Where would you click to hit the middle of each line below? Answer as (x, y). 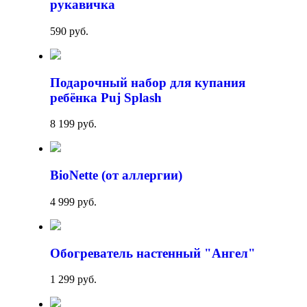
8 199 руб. (73, 124)
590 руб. (69, 31)
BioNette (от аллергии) (116, 175)
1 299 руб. (73, 280)
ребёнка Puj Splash (106, 97)
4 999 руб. (73, 201)
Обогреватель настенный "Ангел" (153, 253)
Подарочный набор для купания (148, 82)
